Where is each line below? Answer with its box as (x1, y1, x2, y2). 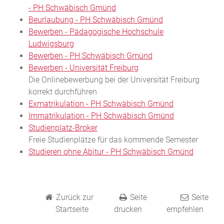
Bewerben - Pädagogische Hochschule (28, 26, 163, 36)
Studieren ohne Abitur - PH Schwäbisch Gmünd (28, 146, 193, 156)
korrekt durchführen (28, 86, 97, 96)
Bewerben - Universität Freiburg (28, 62, 138, 72)
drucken (113, 204, 142, 214)
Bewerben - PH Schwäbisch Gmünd (28, 50, 152, 60)
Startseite (55, 204, 88, 214)
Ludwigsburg (28, 38, 74, 48)
